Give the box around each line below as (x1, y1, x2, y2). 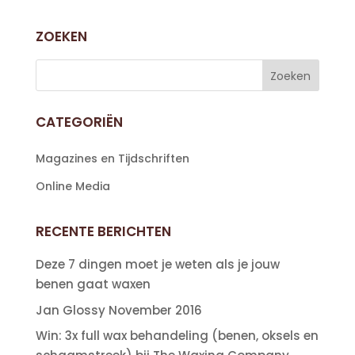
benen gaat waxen (35, 276, 151, 292)
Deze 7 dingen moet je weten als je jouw (35, 256, 280, 273)
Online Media (35, 178, 110, 194)
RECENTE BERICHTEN (35, 222, 171, 241)
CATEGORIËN (35, 113, 123, 132)
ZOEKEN (35, 27, 87, 46)
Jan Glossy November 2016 (35, 301, 202, 319)
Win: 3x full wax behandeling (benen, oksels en (35, 327, 319, 344)
